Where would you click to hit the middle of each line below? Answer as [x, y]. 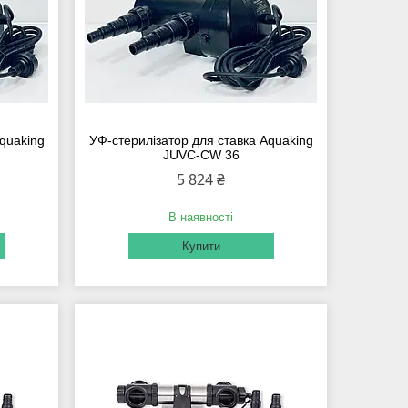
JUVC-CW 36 [201, 155]
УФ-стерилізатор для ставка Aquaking [201, 141]
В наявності [201, 218]
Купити [201, 247]
